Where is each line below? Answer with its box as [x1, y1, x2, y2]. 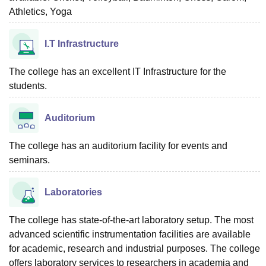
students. [9, 81, 47, 91]
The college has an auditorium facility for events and [9, 141, 227, 151]
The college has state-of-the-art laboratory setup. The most [9, 215, 254, 225]
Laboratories [45, 187, 102, 197]
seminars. [9, 155, 50, 165]
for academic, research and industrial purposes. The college [9, 243, 260, 254]
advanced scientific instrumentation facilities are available [9, 229, 251, 239]
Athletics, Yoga [9, 7, 72, 17]
